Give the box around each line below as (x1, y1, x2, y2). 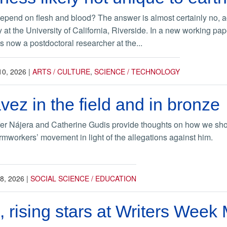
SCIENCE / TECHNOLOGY (94, 66, 180, 77)
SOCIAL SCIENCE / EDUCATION (30, 173, 136, 183)
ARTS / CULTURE (32, 66, 90, 77)
